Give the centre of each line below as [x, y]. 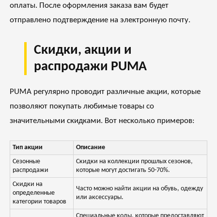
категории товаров [39, 202]
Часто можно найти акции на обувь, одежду [139, 189]
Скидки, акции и [83, 51]
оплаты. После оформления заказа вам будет [89, 6]
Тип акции [28, 148]
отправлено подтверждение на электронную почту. [100, 20]
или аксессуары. [100, 198]
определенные [34, 193]
